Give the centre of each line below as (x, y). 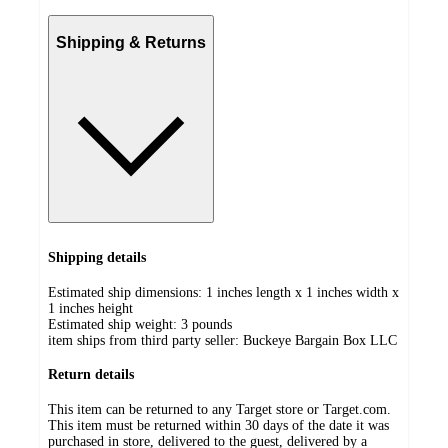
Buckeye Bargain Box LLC (320, 340)
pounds (212, 324)
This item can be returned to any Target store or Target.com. (219, 409)
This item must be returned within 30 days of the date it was (218, 425)
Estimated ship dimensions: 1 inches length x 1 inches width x (223, 292)
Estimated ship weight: (114, 324)
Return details (91, 375)
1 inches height (90, 308)
